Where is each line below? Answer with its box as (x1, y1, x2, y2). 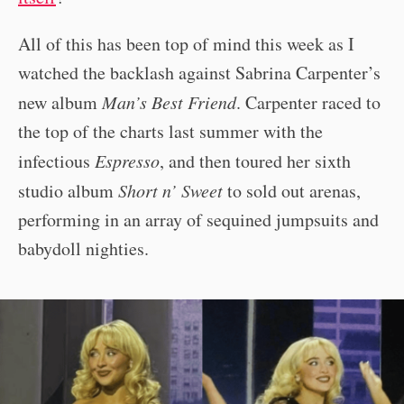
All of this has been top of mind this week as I (18, 32, 354, 57)
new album (18, 90, 102, 115)
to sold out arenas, (223, 179, 361, 204)
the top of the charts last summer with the (18, 119, 323, 144)
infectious (18, 149, 95, 174)
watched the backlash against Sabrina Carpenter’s (18, 60, 381, 86)
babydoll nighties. (18, 236, 149, 262)
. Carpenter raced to (236, 90, 381, 115)
